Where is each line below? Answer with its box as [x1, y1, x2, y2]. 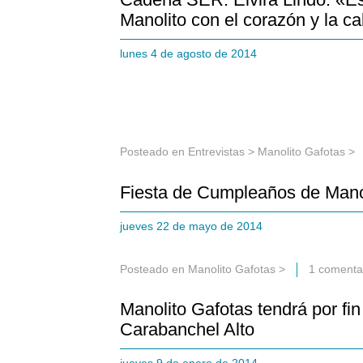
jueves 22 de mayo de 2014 [120, 219, 269, 233]
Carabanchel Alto [120, 318, 254, 340]
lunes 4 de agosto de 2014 [120, 47, 263, 61]
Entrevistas [188, 145, 245, 159]
